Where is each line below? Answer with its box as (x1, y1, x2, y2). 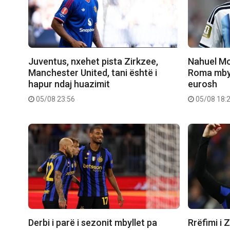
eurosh (188, 78, 218, 89)
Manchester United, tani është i (28, 67, 157, 78)
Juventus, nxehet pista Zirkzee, (28, 55, 158, 67)
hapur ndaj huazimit (28, 78, 110, 89)
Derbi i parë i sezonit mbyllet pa (28, 217, 157, 228)
